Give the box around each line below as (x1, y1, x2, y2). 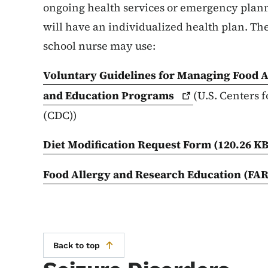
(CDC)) (43, 108, 77, 123)
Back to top (53, 240, 100, 251)
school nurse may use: (43, 38, 158, 54)
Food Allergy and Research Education (43, 167, 243, 182)
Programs (121, 88, 176, 103)
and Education (43, 88, 121, 103)
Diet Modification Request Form (43, 137, 214, 153)
